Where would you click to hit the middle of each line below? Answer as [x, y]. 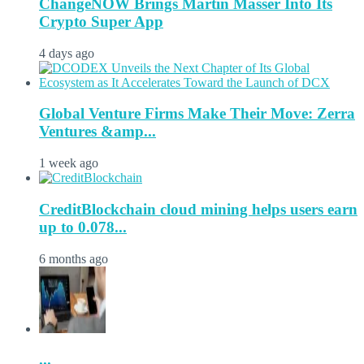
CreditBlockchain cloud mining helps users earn [198, 209]
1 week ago [69, 163]
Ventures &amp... [97, 132]
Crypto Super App [101, 22]
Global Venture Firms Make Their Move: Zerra [197, 114]
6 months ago [74, 258]
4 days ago [67, 53]
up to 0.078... [83, 227]
